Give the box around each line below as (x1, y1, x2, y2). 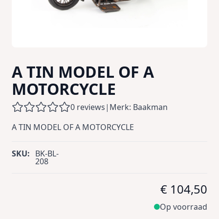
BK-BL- (35, 148, 59, 159)
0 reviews (70, 101, 105, 112)
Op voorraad (160, 201, 207, 212)
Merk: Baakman (109, 101, 168, 112)
